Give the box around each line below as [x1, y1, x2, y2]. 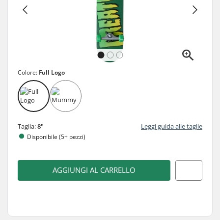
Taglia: [18, 121, 37, 131]
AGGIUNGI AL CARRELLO [53, 165, 136, 175]
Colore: [18, 68, 39, 77]
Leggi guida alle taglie [141, 121, 202, 131]
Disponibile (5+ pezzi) [27, 132, 85, 141]
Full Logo [39, 68, 65, 77]
